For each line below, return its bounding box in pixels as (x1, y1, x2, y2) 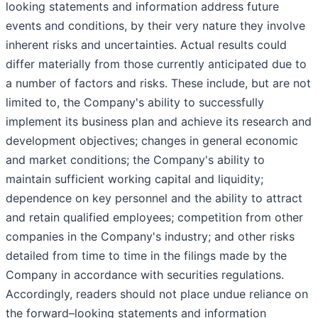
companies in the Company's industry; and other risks (6, 229, 295, 243)
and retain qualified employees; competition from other (6, 209, 303, 224)
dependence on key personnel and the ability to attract (6, 190, 302, 205)
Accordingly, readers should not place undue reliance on (6, 286, 308, 301)
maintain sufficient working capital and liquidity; (6, 171, 263, 186)
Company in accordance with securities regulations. (6, 267, 284, 282)
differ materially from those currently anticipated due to (6, 56, 307, 71)
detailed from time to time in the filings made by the (6, 248, 287, 263)
